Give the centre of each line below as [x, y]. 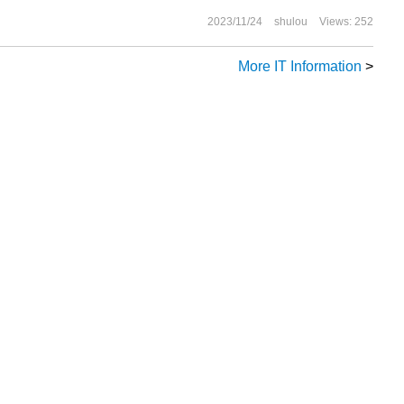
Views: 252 [346, 22]
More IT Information [300, 66]
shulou [291, 22]
